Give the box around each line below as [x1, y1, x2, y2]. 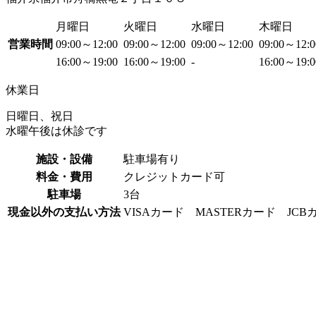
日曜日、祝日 [6, 109, 73, 122]
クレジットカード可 [123, 170, 225, 183]
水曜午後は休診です [6, 124, 107, 137]
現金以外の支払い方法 [8, 205, 121, 218]
